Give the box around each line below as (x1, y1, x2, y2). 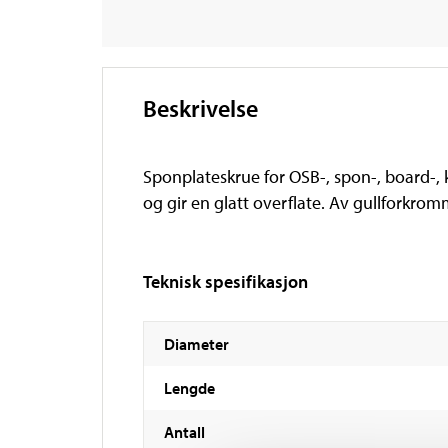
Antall (164, 422, 205, 443)
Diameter (164, 334, 229, 355)
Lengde (164, 378, 215, 399)
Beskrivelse (143, 93, 258, 124)
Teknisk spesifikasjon (143, 270, 308, 294)
